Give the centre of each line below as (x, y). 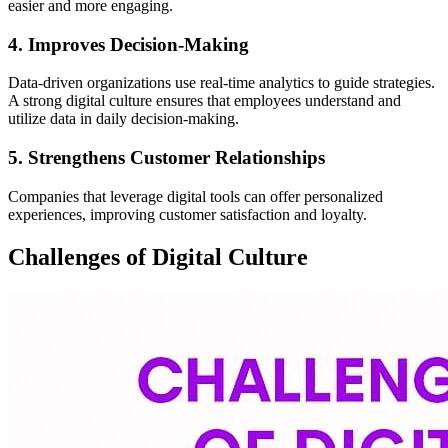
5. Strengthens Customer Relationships (166, 157)
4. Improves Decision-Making (128, 44)
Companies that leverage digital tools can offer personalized (195, 196)
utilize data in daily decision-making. (123, 119)
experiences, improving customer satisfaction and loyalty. (187, 214)
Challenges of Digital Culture (158, 256)
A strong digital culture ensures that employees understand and (204, 101)
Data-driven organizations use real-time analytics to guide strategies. (221, 83)
